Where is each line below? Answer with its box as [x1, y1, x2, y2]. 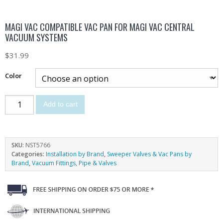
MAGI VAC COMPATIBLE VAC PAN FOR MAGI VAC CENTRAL [5, 20, 195, 33]
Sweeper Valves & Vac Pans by [107, 149, 192, 158]
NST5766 [25, 140, 50, 149]
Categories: [11, 149, 46, 158]
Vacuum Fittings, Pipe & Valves [32, 158, 116, 167]
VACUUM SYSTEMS [5, 30, 68, 44]
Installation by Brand [46, 149, 104, 158]
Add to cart [43, 101, 78, 109]
